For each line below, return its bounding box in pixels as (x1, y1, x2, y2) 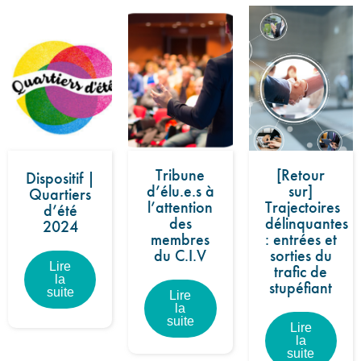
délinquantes (264, 213, 348, 234)
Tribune (156, 164, 205, 185)
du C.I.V (154, 245, 207, 266)
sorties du (269, 245, 332, 266)
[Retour (276, 164, 326, 185)
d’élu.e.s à (146, 180, 214, 201)
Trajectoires (264, 197, 340, 218)
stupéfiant (269, 277, 333, 298)
